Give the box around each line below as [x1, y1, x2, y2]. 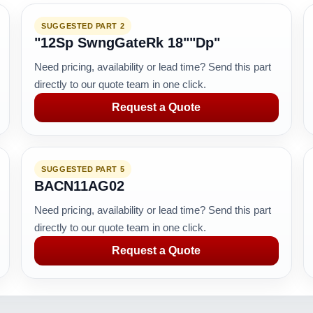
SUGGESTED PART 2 [41, 22, 125, 30]
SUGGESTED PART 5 [41, 165, 125, 173]
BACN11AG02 [34, 178, 125, 194]
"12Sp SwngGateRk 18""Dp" [34, 35, 221, 50]
